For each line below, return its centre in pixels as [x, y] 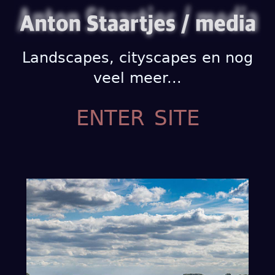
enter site [137, 115]
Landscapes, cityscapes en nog [137, 58]
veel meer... [137, 78]
